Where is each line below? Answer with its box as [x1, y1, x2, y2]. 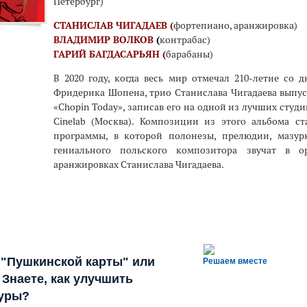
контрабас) [160, 34, 210, 46]
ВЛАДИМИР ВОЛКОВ [53, 34, 156, 46]
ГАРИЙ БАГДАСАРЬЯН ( [53, 48, 166, 60]
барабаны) [166, 48, 213, 60]
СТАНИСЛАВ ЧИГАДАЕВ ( [53, 19, 173, 32]
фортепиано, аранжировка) [173, 19, 297, 32]
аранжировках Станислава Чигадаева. [53, 158, 224, 171]
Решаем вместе [203, 256, 267, 266]
